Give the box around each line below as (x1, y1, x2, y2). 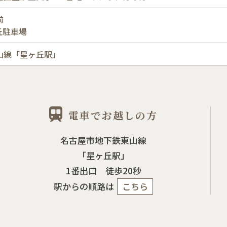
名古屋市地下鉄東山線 (60, 134, 147, 146)
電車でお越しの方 (68, 108, 158, 123)
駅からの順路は (54, 180, 115, 193)
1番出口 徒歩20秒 (65, 164, 141, 177)
